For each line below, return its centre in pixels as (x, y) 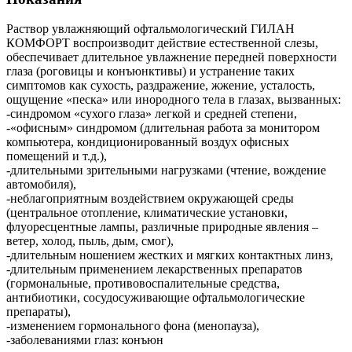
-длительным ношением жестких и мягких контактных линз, (170, 255)
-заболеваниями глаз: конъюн (85, 340)
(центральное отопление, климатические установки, (147, 213)
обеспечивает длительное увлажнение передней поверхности (172, 57)
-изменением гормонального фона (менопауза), (133, 326)
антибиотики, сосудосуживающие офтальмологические (156, 298)
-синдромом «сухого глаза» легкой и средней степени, (152, 114)
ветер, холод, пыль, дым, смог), (90, 241)
